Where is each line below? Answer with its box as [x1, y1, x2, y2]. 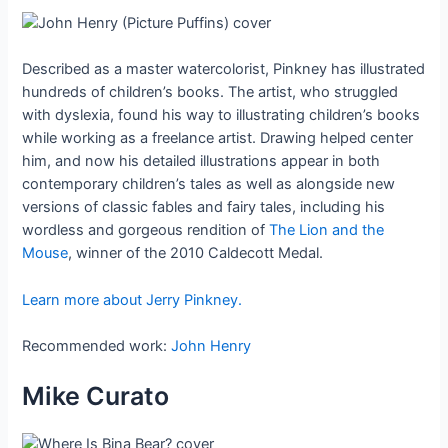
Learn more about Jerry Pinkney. [22, 290, 243, 309]
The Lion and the [269, 221, 385, 240]
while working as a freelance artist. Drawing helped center [22, 129, 414, 148]
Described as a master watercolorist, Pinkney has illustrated [22, 60, 426, 79]
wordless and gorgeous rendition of [22, 221, 270, 240]
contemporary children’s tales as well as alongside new [22, 175, 396, 194]
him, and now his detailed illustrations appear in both [22, 152, 381, 171]
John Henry [171, 337, 252, 356]
